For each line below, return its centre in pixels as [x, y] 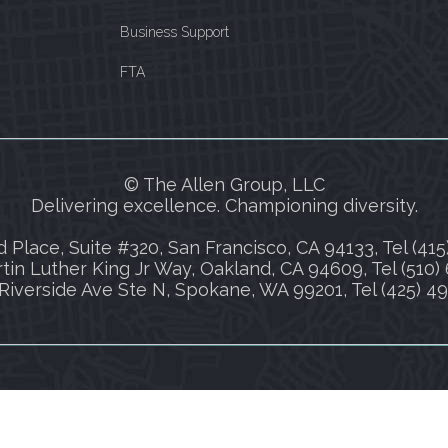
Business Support [174, 32]
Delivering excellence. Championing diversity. [224, 205]
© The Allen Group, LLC [224, 184]
